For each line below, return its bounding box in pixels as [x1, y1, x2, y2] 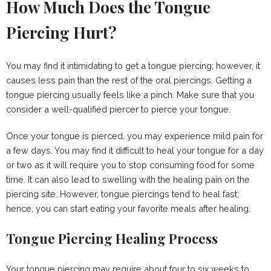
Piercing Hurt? [6, 22, 117, 44]
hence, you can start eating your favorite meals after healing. [6, 203, 250, 214]
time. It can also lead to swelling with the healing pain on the [6, 174, 250, 185]
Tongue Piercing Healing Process [6, 229, 218, 248]
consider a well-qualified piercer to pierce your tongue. [6, 104, 230, 115]
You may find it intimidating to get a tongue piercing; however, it [6, 60, 260, 71]
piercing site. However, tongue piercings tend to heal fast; [6, 189, 239, 200]
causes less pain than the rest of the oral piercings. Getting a [6, 75, 252, 86]
